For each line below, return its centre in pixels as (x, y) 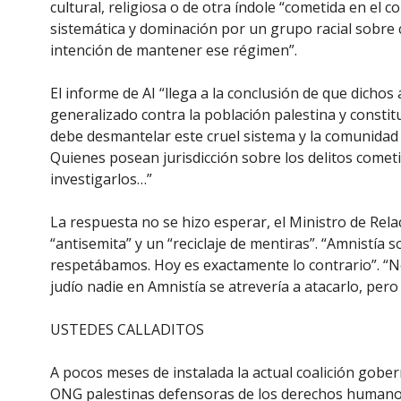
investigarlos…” (101, 179)
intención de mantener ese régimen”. (174, 50)
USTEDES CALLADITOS (127, 329)
